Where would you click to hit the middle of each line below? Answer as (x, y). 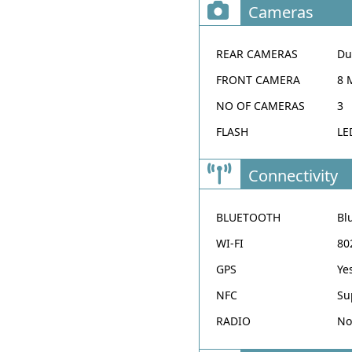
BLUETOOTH (249, 218)
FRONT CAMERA (258, 79)
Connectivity (293, 176)
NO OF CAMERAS (261, 105)
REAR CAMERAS (257, 53)
